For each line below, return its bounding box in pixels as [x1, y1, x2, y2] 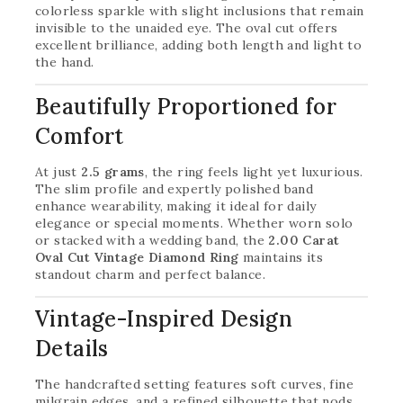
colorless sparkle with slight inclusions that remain [35, 3, 364, 19]
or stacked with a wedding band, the [35, 232, 269, 248]
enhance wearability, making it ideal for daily [35, 198, 317, 214]
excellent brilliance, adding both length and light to [35, 37, 363, 53]
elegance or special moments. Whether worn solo [35, 215, 354, 231]
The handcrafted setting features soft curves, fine [35, 376, 354, 392]
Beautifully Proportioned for [35, 93, 337, 121]
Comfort [35, 122, 124, 150]
